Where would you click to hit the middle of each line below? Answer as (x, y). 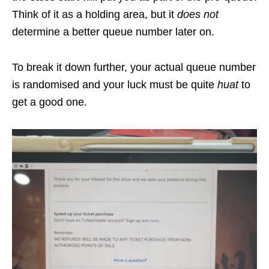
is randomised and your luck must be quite (115, 84)
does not (198, 14)
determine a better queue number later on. (113, 32)
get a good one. (50, 102)
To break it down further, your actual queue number (134, 67)
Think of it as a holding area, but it (95, 14)
